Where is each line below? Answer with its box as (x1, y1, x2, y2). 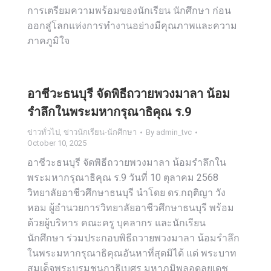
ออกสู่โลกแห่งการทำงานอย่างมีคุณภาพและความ (27, 20, 237, 31)
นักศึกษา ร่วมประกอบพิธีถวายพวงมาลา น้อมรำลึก (27, 232, 240, 244)
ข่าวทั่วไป (27, 128, 60, 137)
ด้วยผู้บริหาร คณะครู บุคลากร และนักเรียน (27, 217, 206, 229)
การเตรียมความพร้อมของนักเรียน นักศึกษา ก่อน (27, 5, 231, 16)
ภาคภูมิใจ (27, 35, 70, 47)
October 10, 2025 (27, 139, 87, 148)
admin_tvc (156, 128, 192, 137)
